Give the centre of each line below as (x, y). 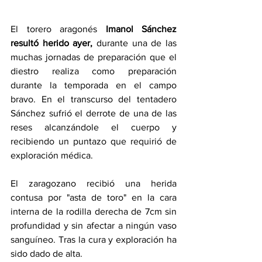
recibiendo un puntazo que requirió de (94, 142)
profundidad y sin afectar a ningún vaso (94, 226)
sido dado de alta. (46, 254)
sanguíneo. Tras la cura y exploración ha (94, 240)
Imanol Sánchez (141, 29)
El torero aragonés (58, 29)
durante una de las (135, 43)
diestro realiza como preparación (94, 71)
